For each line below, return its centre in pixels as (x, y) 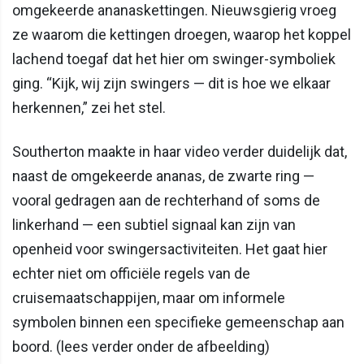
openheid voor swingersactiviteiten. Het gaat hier (170, 249)
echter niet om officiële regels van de (131, 273)
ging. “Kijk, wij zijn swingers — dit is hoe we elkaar (171, 83)
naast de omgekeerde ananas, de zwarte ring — (163, 175)
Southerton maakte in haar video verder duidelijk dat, (180, 151)
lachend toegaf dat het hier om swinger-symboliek (174, 58)
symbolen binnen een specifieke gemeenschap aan (178, 322)
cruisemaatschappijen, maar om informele (149, 297)
